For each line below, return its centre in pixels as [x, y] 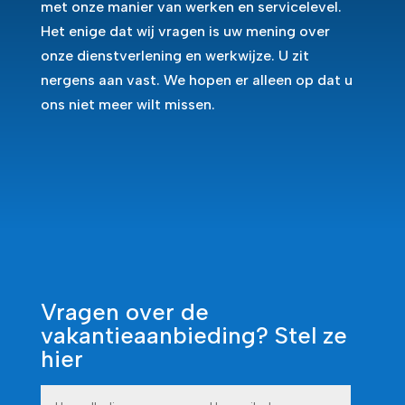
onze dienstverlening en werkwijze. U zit [174, 56]
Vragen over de [124, 312]
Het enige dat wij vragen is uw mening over [185, 31]
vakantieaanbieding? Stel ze [193, 335]
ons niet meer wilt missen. [127, 104]
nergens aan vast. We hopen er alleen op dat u [196, 80]
